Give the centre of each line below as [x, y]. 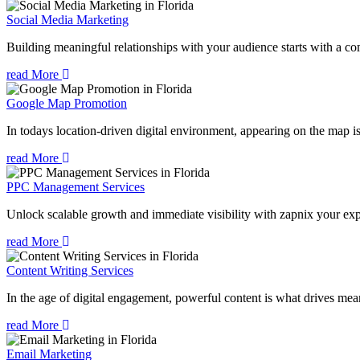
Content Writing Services [70, 271]
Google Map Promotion [67, 104]
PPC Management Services [76, 187]
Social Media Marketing [67, 20]
